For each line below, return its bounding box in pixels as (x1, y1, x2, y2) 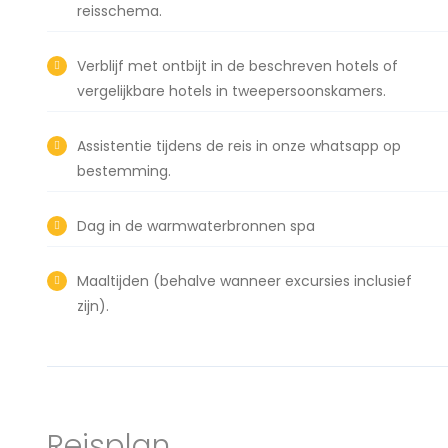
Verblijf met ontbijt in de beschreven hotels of (77, 56, 398, 76)
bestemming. (77, 161, 171, 181)
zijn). (77, 296, 109, 316)
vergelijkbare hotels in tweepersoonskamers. (77, 81, 386, 101)
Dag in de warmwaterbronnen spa (77, 216, 315, 236)
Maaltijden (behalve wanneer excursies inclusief (77, 271, 412, 291)
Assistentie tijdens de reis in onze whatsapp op (77, 136, 401, 156)
